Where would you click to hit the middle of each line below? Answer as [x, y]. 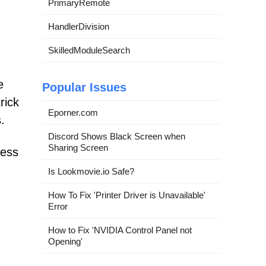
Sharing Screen [78, 147]
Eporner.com [73, 112]
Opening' [65, 241]
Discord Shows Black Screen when [117, 136]
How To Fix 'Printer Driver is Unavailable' [127, 195]
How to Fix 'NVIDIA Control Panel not [120, 230]
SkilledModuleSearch [89, 50]
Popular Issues [84, 87]
